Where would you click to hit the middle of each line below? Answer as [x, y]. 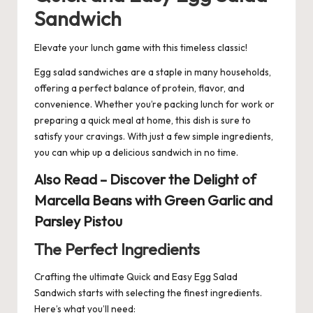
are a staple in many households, [200, 72]
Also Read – [72, 180]
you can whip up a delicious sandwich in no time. [136, 153]
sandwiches [103, 72]
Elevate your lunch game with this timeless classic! [141, 48]
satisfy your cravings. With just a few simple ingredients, [154, 137]
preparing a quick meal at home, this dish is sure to [143, 121]
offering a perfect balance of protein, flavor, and [139, 88]
